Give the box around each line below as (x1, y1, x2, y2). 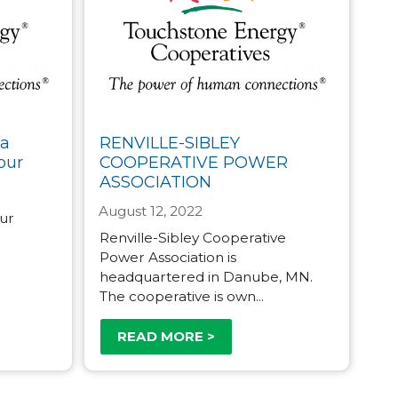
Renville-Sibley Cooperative (99, 228, 286, 246)
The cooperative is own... (99, 287, 264, 305)
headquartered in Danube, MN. (99, 267, 313, 285)
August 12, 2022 (99, 202, 203, 219)
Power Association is (99, 248, 236, 266)
